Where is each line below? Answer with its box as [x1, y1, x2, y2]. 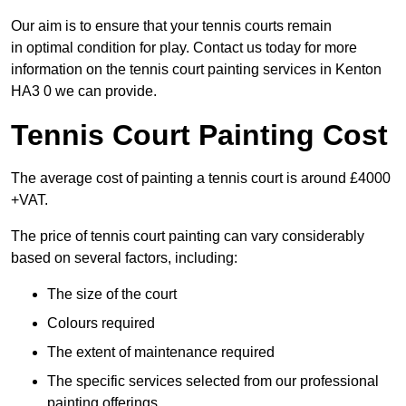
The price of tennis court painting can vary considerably [11, 228, 364, 245]
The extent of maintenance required [47, 344, 275, 361]
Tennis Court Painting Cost [11, 119, 388, 152]
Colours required [47, 315, 155, 332]
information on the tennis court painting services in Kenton [11, 62, 382, 78]
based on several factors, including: [11, 250, 237, 266]
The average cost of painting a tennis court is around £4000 [11, 170, 391, 187]
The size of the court [47, 286, 177, 303]
